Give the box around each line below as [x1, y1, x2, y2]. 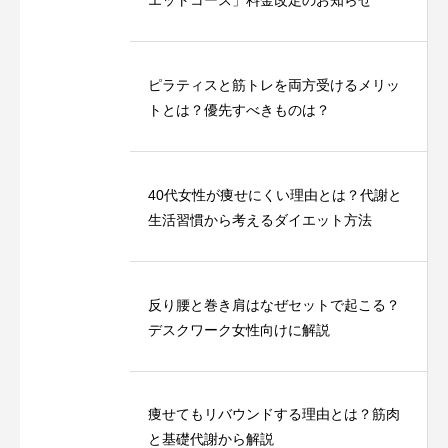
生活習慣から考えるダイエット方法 [148, 211, 372, 228]
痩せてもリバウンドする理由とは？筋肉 [148, 406, 400, 422]
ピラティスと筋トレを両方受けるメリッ [148, 76, 400, 93]
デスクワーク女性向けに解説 [148, 321, 330, 338]
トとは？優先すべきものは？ [148, 101, 330, 118]
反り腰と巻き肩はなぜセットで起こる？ [148, 296, 400, 313]
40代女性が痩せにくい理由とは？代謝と [148, 186, 402, 203]
